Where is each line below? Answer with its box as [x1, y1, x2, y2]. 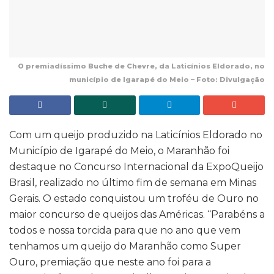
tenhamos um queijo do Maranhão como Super [9, 240, 241, 253]
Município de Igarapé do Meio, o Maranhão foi [9, 145, 229, 157]
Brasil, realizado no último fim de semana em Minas [9, 177, 256, 189]
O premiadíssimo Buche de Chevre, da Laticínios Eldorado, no [18, 62, 265, 71]
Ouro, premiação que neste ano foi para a [9, 256, 211, 268]
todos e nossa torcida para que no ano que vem [9, 224, 240, 237]
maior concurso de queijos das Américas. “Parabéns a [9, 209, 265, 221]
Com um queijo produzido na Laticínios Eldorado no [9, 129, 262, 141]
